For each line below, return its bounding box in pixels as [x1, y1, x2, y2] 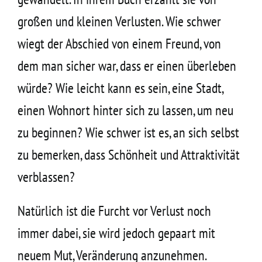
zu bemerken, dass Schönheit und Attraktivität [17, 145, 240, 164]
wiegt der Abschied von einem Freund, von [17, 34, 221, 53]
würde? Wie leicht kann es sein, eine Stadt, [17, 78, 223, 97]
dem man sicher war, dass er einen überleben [17, 56, 236, 75]
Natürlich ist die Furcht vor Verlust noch [17, 201, 211, 220]
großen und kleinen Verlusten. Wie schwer [17, 12, 221, 30]
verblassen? [17, 167, 75, 186]
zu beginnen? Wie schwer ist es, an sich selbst [17, 123, 239, 142]
